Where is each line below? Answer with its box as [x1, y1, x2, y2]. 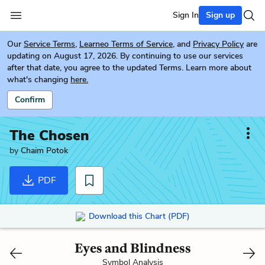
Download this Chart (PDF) [88, 210, 190, 222]
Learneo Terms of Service [79, 38, 173, 50]
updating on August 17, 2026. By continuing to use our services [7, 50, 243, 62]
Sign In [173, 9, 199, 21]
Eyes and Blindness [74, 240, 191, 256]
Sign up [206, 9, 235, 21]
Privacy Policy [193, 38, 244, 50]
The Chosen [9, 126, 89, 145]
